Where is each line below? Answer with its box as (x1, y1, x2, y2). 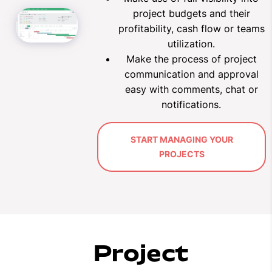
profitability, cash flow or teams (118, 22, 265, 35)
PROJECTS (158, 148, 205, 159)
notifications (161, 98, 219, 110)
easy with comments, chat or (124, 83, 258, 95)
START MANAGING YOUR (130, 134, 233, 144)
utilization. (168, 37, 215, 50)
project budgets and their (132, 7, 250, 19)
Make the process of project (126, 52, 257, 65)
